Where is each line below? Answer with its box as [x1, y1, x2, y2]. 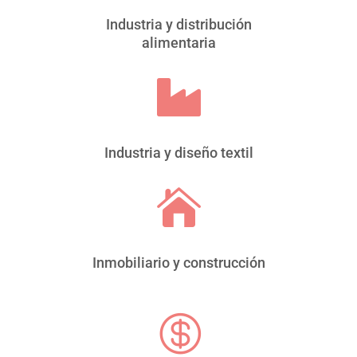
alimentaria [141, 34, 216, 52]
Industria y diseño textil [104, 144, 253, 162]
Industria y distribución [105, 16, 252, 33]
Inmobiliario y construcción [92, 254, 265, 272]
